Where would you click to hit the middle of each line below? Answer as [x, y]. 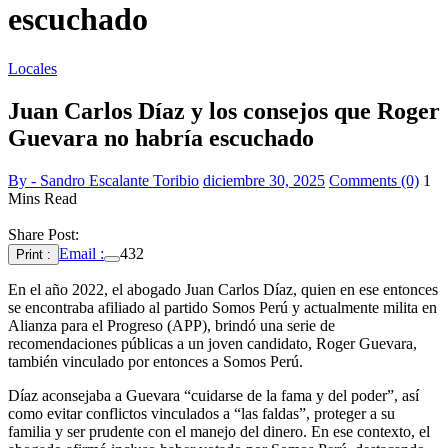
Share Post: [43, 234]
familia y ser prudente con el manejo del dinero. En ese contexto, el [219, 431]
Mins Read [42, 198]
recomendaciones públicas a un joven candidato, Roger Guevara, [212, 343]
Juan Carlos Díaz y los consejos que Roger [224, 110]
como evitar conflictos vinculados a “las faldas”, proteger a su [201, 413]
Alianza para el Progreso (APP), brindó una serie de [171, 325]
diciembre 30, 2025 [264, 180]
